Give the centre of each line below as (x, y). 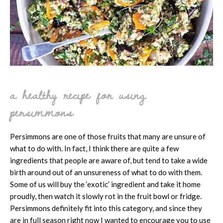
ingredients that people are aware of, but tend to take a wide (109, 160)
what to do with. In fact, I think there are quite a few (94, 148)
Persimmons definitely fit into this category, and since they (106, 208)
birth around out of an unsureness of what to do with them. (106, 172)
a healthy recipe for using (78, 94)
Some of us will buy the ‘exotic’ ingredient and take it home (105, 184)
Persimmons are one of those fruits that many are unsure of (108, 136)
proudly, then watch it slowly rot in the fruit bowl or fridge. (106, 196)
